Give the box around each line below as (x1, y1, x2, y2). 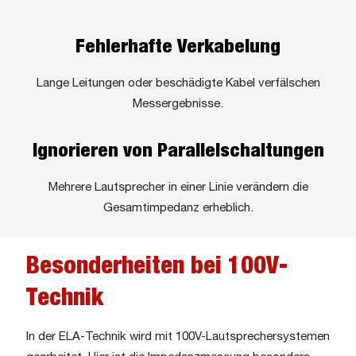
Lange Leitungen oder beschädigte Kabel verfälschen (36, 78, 320, 90)
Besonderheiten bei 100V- (26, 256, 288, 277)
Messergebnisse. (133, 99, 223, 110)
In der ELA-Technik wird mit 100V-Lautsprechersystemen (26, 331, 330, 342)
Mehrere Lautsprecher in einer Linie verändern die (48, 182, 308, 194)
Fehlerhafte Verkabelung (75, 39, 281, 56)
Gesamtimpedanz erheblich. (103, 203, 253, 215)
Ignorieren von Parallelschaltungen (32, 143, 324, 161)
